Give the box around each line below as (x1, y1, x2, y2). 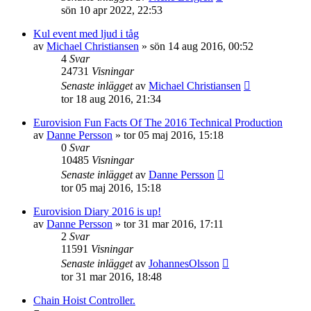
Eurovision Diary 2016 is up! (33, 205, 161, 217)
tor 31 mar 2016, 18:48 (61, 271, 162, 283)
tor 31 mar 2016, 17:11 (124, 218, 224, 230)
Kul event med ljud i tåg (33, 28, 139, 40)
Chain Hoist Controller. (33, 294, 135, 306)
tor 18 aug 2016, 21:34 (61, 93, 161, 105)
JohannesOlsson (149, 258, 219, 269)
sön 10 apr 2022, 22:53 (61, 4, 162, 16)
